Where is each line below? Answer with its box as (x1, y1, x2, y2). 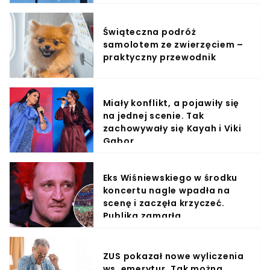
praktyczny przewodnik (102, 51, 216, 64)
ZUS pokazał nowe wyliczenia (102, 250, 244, 263)
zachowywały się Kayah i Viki (102, 122, 242, 134)
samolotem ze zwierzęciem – (102, 39, 244, 51)
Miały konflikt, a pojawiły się (102, 96, 240, 109)
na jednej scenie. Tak (102, 109, 204, 122)
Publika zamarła (102, 209, 181, 222)
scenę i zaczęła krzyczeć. (102, 196, 225, 209)
